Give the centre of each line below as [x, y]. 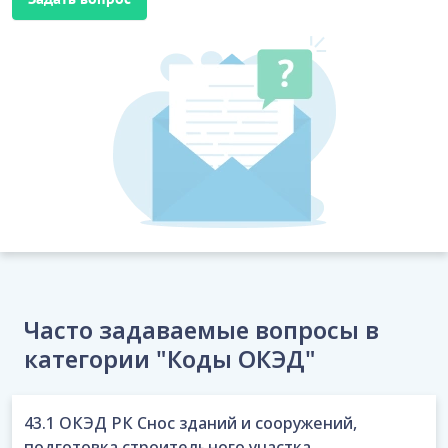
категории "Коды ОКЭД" [170, 358]
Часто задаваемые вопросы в [201, 329]
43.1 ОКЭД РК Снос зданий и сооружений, [190, 423]
